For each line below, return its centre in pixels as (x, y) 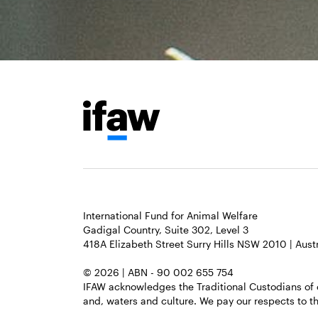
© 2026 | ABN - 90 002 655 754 (158, 272)
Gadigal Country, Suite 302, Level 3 (166, 230)
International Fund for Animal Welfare (170, 215)
